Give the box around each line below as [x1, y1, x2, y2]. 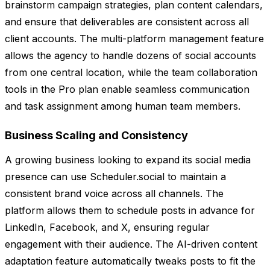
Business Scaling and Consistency [5, 129, 188, 142]
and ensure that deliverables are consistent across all [5, 16, 249, 28]
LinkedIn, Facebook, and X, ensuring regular [5, 221, 210, 234]
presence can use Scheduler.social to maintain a [5, 171, 226, 183]
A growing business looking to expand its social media [5, 154, 251, 166]
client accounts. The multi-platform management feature [5, 33, 264, 45]
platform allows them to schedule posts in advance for [5, 204, 255, 217]
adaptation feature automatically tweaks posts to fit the [5, 255, 256, 268]
